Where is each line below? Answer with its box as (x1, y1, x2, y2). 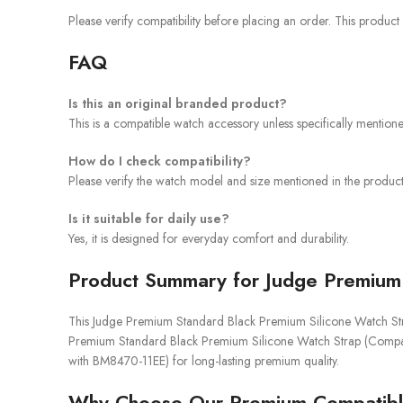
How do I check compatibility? (68, 152, 251, 170)
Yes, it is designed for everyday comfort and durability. (68, 229, 349, 247)
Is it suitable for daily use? (68, 210, 229, 228)
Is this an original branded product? (68, 94, 287, 112)
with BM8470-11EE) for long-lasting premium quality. (68, 352, 339, 370)
